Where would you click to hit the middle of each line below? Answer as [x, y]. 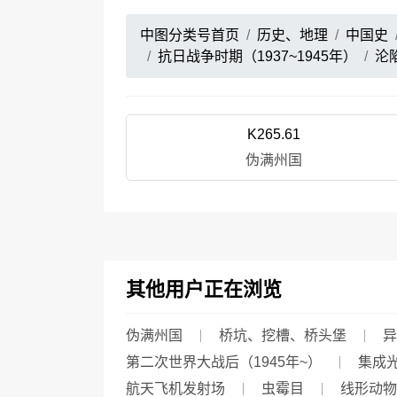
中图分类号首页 [190, 35]
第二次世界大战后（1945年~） [224, 362]
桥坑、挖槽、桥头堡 [283, 335]
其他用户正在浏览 [204, 289]
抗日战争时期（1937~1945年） [257, 56]
